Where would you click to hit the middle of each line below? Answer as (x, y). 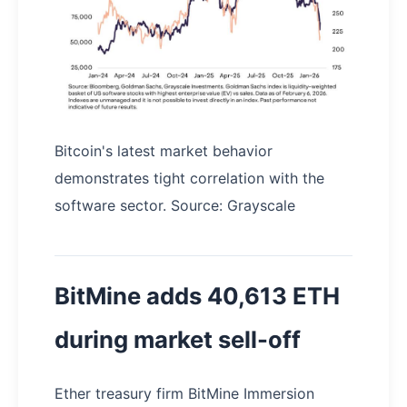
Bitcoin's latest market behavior (164, 151)
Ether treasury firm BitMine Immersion (184, 394)
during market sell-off (178, 340)
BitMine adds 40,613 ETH (197, 296)
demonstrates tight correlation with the (189, 179)
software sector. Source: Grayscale (175, 206)
